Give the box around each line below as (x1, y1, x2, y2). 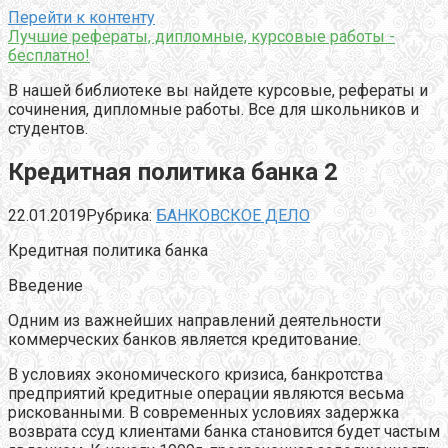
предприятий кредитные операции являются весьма (8, 383, 404, 403)
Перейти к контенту (8, 8, 155, 27)
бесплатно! (8, 46, 90, 65)
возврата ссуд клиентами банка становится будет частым (8, 421, 440, 441)
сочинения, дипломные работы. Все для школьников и (8, 100, 419, 119)
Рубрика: (86, 205, 152, 225)
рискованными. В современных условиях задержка (8, 402, 399, 422)
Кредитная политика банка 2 (8, 157, 338, 186)
